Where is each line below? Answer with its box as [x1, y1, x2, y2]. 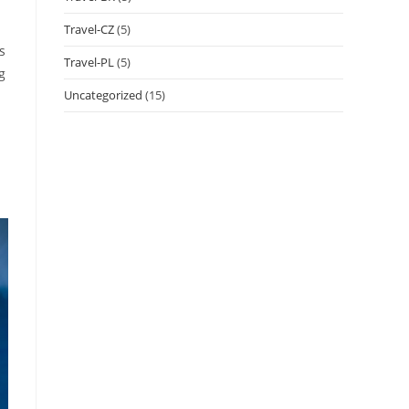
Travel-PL [64, 53, 114, 70]
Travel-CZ [64, 20, 114, 37]
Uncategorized [64, 86, 142, 103]
